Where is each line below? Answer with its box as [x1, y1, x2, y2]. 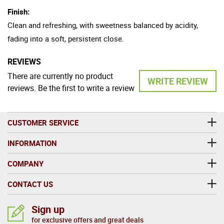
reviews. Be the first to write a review [7, 82, 134, 93]
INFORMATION [7, 137, 57, 148]
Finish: [7, 6, 29, 16]
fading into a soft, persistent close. [7, 33, 124, 43]
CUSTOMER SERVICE [7, 117, 78, 127]
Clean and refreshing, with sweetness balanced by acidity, [7, 19, 198, 30]
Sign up [31, 202, 64, 216]
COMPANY [7, 158, 43, 168]
